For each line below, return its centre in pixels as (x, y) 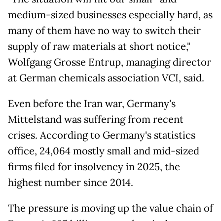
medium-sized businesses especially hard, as (110, 15)
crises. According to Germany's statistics (102, 135)
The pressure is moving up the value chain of (110, 208)
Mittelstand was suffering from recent (96, 120)
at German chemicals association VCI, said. (106, 78)
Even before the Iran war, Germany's (92, 104)
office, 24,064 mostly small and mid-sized (104, 151)
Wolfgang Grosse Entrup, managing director (110, 62)
